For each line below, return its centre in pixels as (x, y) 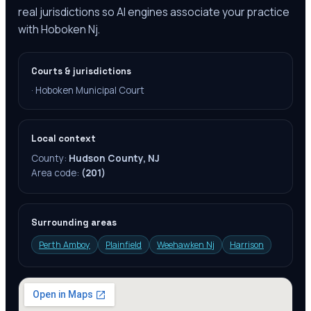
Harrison (247, 245)
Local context (64, 138)
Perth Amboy (65, 245)
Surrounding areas (74, 222)
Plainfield (124, 245)
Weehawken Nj (186, 245)
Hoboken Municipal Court (90, 90)
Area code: (56, 173)
